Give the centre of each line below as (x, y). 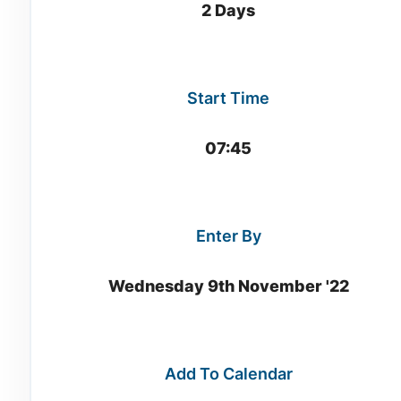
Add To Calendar (228, 373)
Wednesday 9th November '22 (228, 286)
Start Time (229, 98)
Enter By (228, 235)
